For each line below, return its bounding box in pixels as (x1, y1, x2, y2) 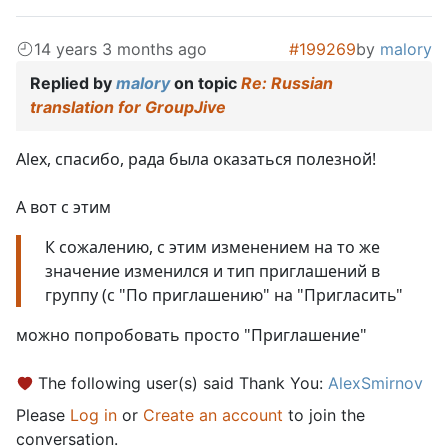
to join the (283, 405, 365, 426)
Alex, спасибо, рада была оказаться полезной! (16, 148, 376, 171)
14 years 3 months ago (34, 39, 207, 60)
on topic (170, 73, 241, 94)
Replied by (30, 73, 116, 94)
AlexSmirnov (328, 373, 423, 394)
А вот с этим (16, 196, 111, 219)
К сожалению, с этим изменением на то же (45, 236, 380, 259)
